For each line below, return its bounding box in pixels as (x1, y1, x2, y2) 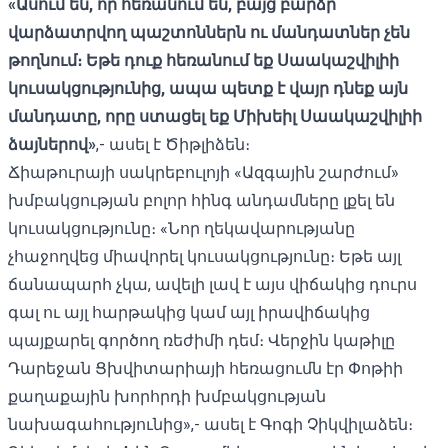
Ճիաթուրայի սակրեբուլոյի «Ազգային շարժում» (8, 162, 399, 182)
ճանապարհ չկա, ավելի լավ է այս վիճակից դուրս (8, 274, 417, 294)
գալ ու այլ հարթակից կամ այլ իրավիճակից (8, 302, 370, 322)
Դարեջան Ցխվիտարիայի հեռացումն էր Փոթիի (8, 358, 403, 378)
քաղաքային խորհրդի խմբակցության (8, 386, 326, 406)
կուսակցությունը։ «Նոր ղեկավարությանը (8, 218, 355, 238)
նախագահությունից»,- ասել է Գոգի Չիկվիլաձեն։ (8, 414, 413, 434)
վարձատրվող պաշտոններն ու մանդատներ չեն (8, 22, 410, 42)
